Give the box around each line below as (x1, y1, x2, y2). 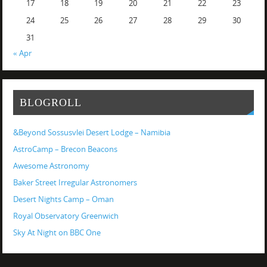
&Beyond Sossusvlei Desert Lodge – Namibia (13, 128, 170, 138)
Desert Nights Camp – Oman (13, 194, 114, 205)
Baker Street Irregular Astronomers (13, 178, 137, 188)
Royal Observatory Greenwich (13, 211, 119, 222)
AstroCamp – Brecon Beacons (13, 144, 117, 155)
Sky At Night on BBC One (13, 228, 101, 238)
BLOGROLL (19, 96, 82, 108)
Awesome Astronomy (13, 161, 89, 172)
